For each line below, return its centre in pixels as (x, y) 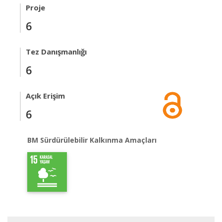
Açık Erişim (45, 96)
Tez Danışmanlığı (56, 52)
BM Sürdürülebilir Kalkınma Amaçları (92, 140)
